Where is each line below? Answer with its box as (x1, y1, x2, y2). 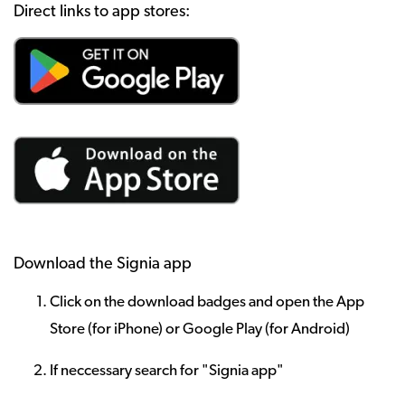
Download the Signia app (14, 256, 192, 273)
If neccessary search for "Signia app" (50, 363, 284, 379)
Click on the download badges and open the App (50, 295, 364, 310)
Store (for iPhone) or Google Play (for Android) (50, 322, 350, 337)
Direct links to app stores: (14, 4, 190, 21)
